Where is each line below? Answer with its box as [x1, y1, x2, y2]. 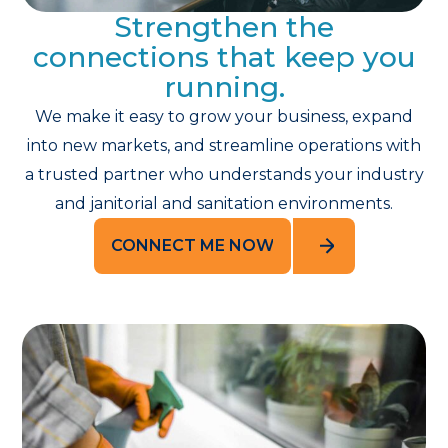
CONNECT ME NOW [110, 236, 274, 256]
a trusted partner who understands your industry [24, 165, 424, 185]
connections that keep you [32, 40, 416, 75]
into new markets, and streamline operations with [27, 136, 421, 156]
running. [163, 70, 285, 105]
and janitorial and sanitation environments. [55, 194, 393, 214]
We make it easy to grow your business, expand [35, 107, 413, 127]
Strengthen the [114, 10, 334, 45]
